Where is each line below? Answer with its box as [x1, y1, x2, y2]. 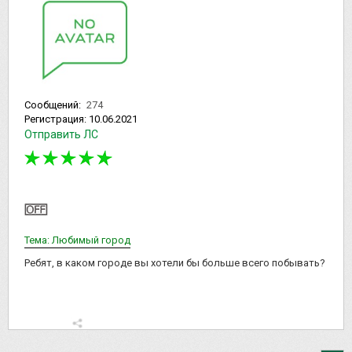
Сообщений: [24, 99, 83, 112]
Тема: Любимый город [24, 233, 130, 246]
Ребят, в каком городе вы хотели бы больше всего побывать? [24, 256, 325, 269]
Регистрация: [24, 113, 89, 126]
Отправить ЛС [24, 128, 98, 141]
